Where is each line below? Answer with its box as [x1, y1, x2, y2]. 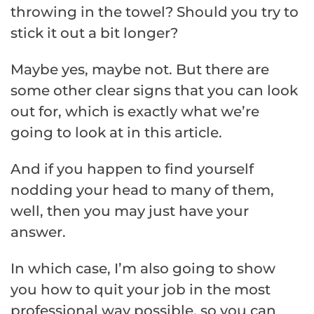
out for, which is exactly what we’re [11, 102, 259, 120]
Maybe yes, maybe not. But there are [11, 60, 269, 78]
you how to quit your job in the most [11, 280, 271, 298]
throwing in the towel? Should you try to [11, 3, 299, 20]
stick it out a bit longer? [11, 24, 178, 41]
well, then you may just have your [11, 202, 249, 219]
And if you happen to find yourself [11, 160, 254, 177]
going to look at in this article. [11, 123, 222, 141]
